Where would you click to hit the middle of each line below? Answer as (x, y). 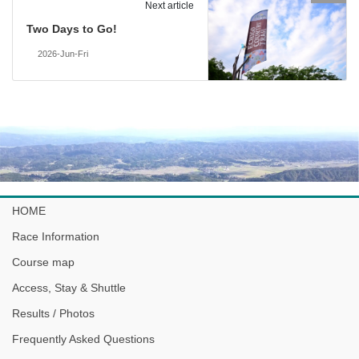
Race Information (56, 236)
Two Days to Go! (71, 29)
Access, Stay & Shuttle (69, 287)
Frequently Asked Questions (83, 339)
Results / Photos (53, 313)
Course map (43, 262)
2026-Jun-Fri (63, 54)
